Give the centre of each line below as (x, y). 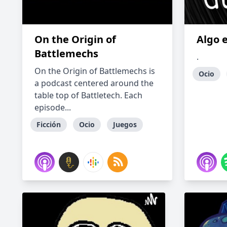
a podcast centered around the (94, 83)
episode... (53, 107)
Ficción (49, 124)
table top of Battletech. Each (88, 95)
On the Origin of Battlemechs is (95, 71)
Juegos (125, 124)
